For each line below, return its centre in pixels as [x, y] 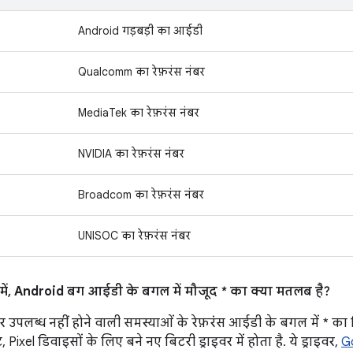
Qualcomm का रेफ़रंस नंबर [141, 72]
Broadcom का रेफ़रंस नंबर [141, 195]
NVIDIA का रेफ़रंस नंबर [131, 154]
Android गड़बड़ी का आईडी [140, 31]
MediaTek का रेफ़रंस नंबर [139, 113]
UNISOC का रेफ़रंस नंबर [134, 236]
